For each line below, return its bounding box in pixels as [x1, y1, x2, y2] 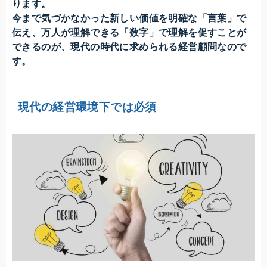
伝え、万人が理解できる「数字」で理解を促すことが [12, 26, 247, 38]
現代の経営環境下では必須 [18, 100, 157, 114]
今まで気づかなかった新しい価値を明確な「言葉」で [12, 11, 247, 24]
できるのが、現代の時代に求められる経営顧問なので [12, 40, 247, 52]
